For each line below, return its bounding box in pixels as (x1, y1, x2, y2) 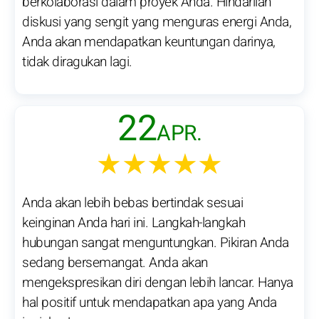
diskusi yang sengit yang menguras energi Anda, (22, 12, 291, 33)
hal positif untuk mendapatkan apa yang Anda (22, 293, 277, 313)
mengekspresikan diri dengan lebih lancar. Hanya (22, 273, 293, 293)
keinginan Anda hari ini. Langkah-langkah (22, 213, 245, 234)
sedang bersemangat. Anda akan (22, 253, 208, 273)
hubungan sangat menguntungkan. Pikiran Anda (22, 233, 289, 253)
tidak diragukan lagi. (22, 52, 132, 73)
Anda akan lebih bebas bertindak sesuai (22, 193, 243, 214)
